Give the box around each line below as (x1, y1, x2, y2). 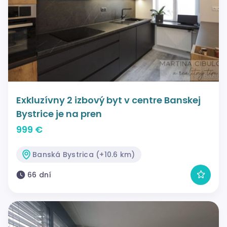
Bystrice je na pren (16, 107, 102, 120)
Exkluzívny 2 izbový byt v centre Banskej (16, 93, 201, 106)
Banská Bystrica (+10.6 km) (32, 149, 135, 160)
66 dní (27, 169, 52, 180)
